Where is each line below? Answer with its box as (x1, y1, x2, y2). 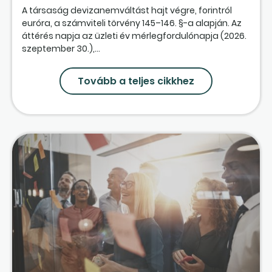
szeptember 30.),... (22, 42, 100, 55)
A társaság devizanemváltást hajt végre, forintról (22, 4, 232, 17)
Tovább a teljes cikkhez (78, 74, 194, 89)
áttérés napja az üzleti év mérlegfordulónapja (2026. (22, 30, 246, 42)
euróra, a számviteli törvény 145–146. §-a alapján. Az (22, 17, 242, 30)
